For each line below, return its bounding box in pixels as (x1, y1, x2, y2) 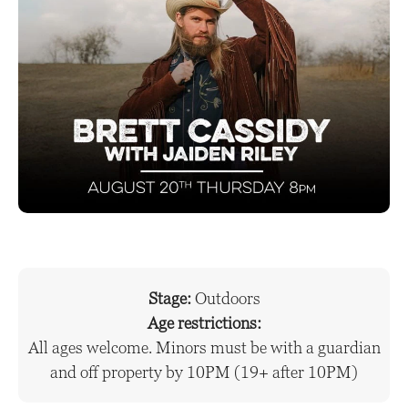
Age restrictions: (147, 312, 261, 332)
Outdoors (194, 288, 260, 308)
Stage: (148, 288, 191, 308)
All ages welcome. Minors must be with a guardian (27, 337, 381, 357)
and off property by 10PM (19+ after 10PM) (50, 362, 358, 382)
